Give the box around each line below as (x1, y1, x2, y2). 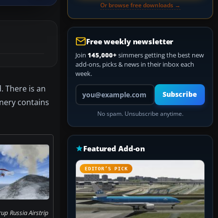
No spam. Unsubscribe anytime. (97, 110, 183, 117)
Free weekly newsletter (86, 36, 174, 46)
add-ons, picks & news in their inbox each (75, 60, 194, 69)
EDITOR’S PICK (85, 166, 128, 171)
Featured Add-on (83, 144, 145, 153)
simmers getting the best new (117, 51, 204, 59)
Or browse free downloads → (100, 1, 181, 9)
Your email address (75, 84, 130, 92)
